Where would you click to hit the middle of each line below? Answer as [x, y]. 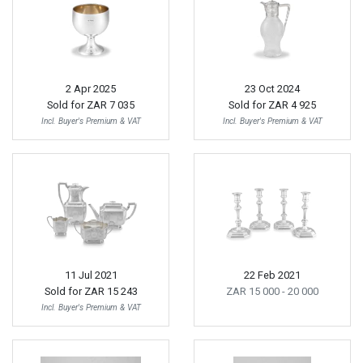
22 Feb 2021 [272, 275]
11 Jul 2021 [91, 275]
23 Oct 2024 [272, 89]
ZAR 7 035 [111, 105]
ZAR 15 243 [111, 291]
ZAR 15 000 [254, 291]
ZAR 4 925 [292, 105]
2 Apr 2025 [91, 89]
